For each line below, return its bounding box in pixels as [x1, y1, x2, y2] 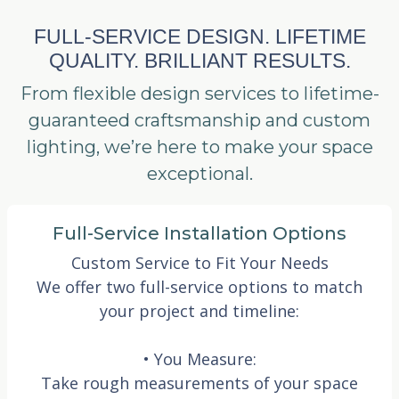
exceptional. [146, 162, 253, 184]
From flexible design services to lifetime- [20, 82, 379, 104]
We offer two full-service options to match [37, 275, 362, 297]
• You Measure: [142, 347, 256, 370]
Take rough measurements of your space [41, 371, 358, 394]
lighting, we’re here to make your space [26, 135, 373, 158]
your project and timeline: [100, 299, 299, 322]
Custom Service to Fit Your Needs [70, 251, 329, 273]
